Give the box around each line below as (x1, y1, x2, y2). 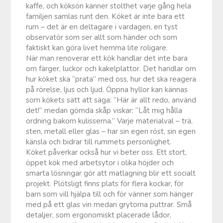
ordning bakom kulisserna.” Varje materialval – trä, (26, 115, 193, 126)
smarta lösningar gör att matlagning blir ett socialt (26, 168, 196, 178)
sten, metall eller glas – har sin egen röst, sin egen (26, 126, 196, 136)
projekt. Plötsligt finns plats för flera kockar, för (26, 178, 184, 189)
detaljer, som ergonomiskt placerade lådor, (26, 210, 172, 220)
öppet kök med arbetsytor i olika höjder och (26, 157, 174, 168)
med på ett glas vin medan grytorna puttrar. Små (26, 199, 192, 210)
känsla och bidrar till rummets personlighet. (26, 136, 172, 147)
